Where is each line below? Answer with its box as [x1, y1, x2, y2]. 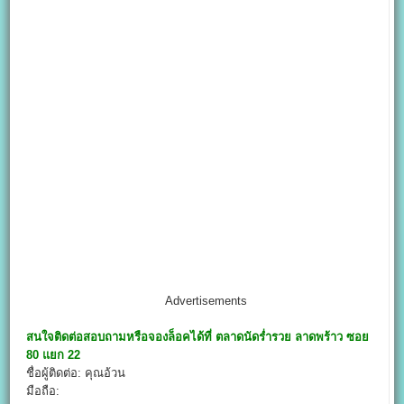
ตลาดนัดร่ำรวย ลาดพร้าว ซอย [216, 329, 370, 344]
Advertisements [164, 293, 247, 308]
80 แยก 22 [26, 347, 81, 362]
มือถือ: [26, 383, 64, 398]
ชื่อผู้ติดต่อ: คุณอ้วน [26, 365, 126, 380]
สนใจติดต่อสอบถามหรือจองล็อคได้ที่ [26, 329, 213, 344]
